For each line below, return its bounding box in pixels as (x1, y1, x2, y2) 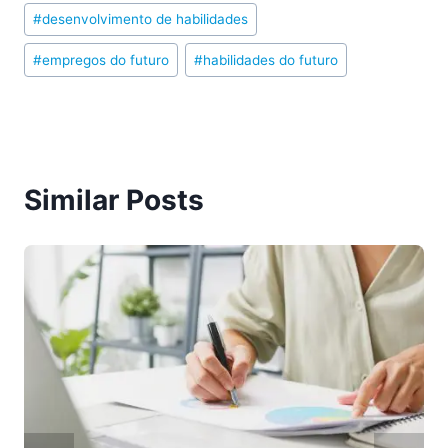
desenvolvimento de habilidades (42, 11, 249, 28)
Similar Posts (24, 183, 204, 218)
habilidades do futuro (203, 51, 339, 68)
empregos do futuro (42, 51, 170, 68)
